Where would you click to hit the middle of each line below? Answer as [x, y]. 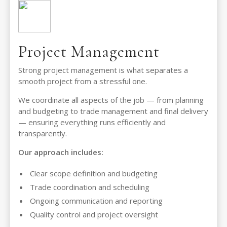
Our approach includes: [61, 152]
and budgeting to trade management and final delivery [113, 111]
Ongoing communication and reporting [96, 201]
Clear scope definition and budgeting [94, 174]
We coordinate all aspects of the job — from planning [111, 100]
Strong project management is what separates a [103, 70]
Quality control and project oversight [94, 215]
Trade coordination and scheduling [90, 187]
